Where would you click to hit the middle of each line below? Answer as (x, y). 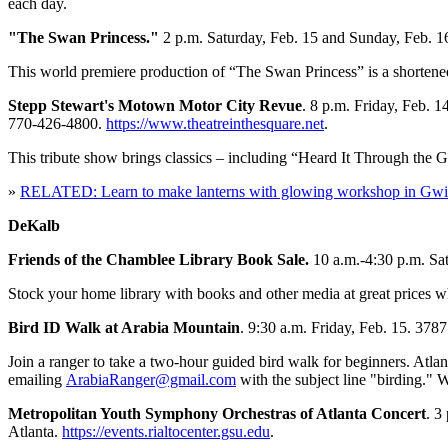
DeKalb (34, 226)
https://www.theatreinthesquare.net (215, 124)
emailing (37, 380)
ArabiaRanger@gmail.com (151, 380)
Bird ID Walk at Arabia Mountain (124, 328)
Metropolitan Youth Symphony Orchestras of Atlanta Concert (217, 414)
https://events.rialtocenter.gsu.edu (166, 432)
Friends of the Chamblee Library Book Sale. (160, 260)
